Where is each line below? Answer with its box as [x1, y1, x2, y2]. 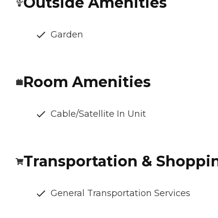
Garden [51, 29, 83, 40]
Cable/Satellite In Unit [51, 108, 146, 119]
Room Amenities [23, 73, 151, 91]
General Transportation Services [51, 187, 190, 199]
